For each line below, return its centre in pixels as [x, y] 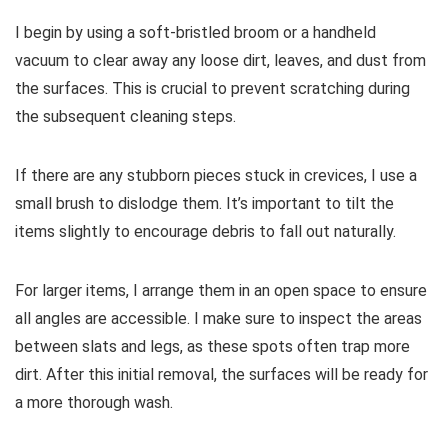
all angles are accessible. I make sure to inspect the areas [218, 318]
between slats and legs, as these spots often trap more [212, 346]
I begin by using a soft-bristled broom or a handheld [195, 32]
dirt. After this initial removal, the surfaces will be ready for [221, 374]
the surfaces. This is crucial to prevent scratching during [212, 88]
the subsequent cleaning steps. [125, 116]
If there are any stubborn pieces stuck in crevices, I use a [216, 175]
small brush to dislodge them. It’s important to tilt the [204, 203]
